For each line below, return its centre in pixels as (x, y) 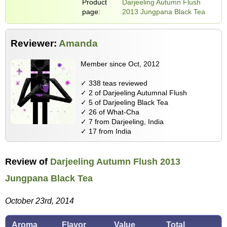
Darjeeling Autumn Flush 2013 (115, 162)
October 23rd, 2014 (40, 201)
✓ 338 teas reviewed (114, 83)
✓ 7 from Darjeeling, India (122, 122)
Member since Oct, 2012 (120, 64)
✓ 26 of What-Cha (110, 112)
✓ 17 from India (106, 131)
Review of (28, 162)
